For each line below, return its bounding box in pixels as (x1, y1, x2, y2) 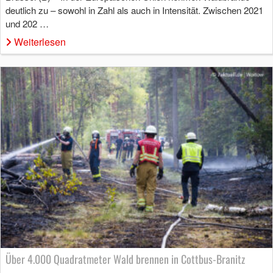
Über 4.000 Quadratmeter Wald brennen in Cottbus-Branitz (5, 250, 245, 267)
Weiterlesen (14, 34, 66, 49)
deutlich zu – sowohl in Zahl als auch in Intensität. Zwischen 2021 (5, 3, 263, 16)
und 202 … (5, 16, 49, 30)
